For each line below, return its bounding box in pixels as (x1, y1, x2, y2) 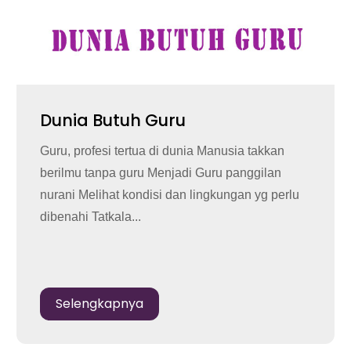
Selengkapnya (55, 294, 143, 313)
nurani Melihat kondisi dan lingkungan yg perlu (39, 187, 299, 201)
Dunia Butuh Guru (39, 108, 186, 132)
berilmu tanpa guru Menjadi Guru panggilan (39, 165, 281, 179)
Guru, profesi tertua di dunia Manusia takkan (39, 143, 284, 157)
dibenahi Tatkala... (39, 209, 141, 223)
